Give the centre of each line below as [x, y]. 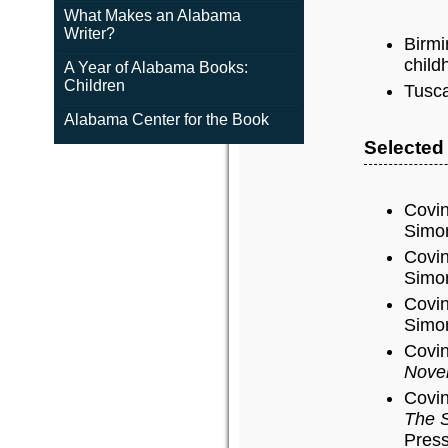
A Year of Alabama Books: [155, 67]
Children [94, 85]
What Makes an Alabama [152, 15]
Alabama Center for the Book [166, 119]
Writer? [89, 33]
